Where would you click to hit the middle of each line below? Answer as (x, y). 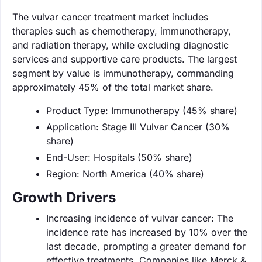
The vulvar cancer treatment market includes (110, 17)
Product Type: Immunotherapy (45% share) (142, 110)
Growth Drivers (64, 197)
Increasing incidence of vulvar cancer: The (140, 218)
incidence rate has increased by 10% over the (147, 232)
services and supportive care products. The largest (125, 59)
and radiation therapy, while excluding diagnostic (120, 45)
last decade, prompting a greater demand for (146, 246)
